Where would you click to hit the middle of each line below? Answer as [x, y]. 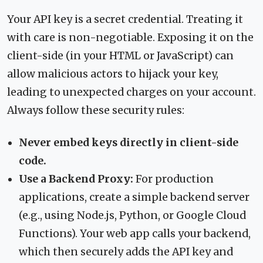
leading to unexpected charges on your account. [131, 92]
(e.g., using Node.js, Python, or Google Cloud [132, 215]
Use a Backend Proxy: [76, 179]
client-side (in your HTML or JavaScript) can [120, 55]
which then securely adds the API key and [126, 252]
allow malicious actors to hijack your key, [113, 74]
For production [173, 179]
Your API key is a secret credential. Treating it [125, 19]
